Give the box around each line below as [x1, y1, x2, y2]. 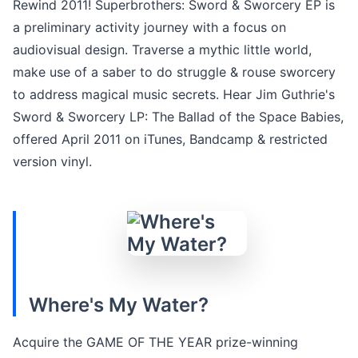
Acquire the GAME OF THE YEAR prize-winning [13, 333, 298, 350]
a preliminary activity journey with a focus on [13, 18, 286, 35]
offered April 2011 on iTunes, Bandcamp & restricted [13, 130, 328, 147]
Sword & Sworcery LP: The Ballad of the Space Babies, [13, 108, 344, 125]
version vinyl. [13, 153, 92, 169]
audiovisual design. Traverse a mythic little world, [13, 41, 312, 58]
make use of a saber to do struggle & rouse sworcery [13, 63, 336, 80]
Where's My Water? [29, 292, 209, 316]
